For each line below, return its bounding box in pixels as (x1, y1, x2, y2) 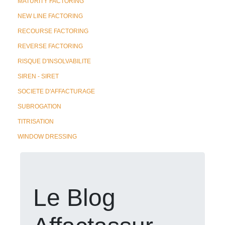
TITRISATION (18, 118, 54, 125)
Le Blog (33, 184, 116, 211)
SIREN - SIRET (18, 73, 59, 80)
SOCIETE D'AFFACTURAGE (18, 88, 95, 95)
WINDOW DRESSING (18, 133, 77, 140)
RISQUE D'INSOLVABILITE (18, 58, 91, 65)
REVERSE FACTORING (18, 43, 83, 50)
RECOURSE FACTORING (18, 28, 88, 35)
